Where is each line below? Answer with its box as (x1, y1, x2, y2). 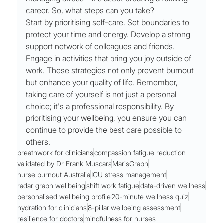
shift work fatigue (86, 181, 140, 190)
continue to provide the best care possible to (26, 125, 184, 135)
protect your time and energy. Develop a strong (26, 29, 193, 40)
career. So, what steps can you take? (26, 5, 155, 16)
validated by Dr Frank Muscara (17, 159, 112, 168)
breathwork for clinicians (17, 148, 94, 157)
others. (26, 137, 51, 147)
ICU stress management (91, 170, 167, 179)
